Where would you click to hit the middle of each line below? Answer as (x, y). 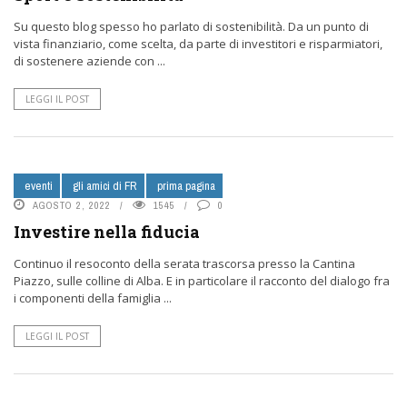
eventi (39, 186)
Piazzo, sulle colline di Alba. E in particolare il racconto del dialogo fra (202, 281)
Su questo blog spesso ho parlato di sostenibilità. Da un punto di (191, 26)
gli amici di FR (105, 186)
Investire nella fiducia (107, 232)
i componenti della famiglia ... (93, 298)
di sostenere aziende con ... (89, 61)
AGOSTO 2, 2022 (72, 205)
